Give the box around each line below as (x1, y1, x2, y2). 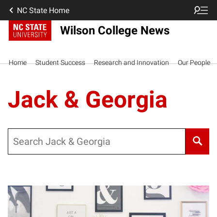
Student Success (35, 58, 85, 66)
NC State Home (17, 5, 69, 15)
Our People (178, 58, 210, 66)
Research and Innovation (94, 58, 169, 66)
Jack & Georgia (8, 86, 168, 113)
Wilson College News (60, 23, 170, 38)
